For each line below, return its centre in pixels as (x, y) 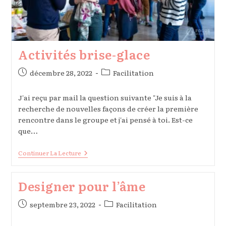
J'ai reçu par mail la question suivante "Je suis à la (105, 98)
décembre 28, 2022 (61, 73)
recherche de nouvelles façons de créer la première (108, 109)
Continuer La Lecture (49, 153)
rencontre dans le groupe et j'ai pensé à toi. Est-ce (105, 120)
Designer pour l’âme (82, 186)
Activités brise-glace (84, 54)
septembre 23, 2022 (62, 205)
